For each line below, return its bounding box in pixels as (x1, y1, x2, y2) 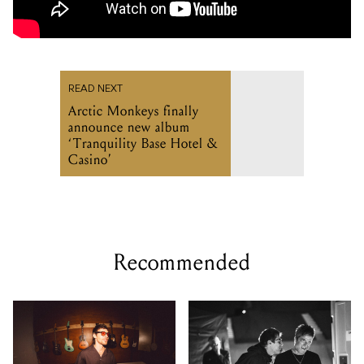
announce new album (68, 119, 190, 136)
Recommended (113, 249, 251, 277)
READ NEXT (68, 84, 123, 95)
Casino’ (68, 151, 112, 169)
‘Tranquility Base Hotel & (68, 135, 218, 153)
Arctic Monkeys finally (68, 102, 199, 120)
